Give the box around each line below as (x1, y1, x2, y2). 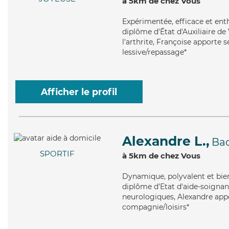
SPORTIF (40, 149, 75, 159)
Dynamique (122, 172, 164, 181)
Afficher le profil (41, 86, 117, 97)
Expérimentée (122, 17, 172, 26)
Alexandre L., (122, 133, 210, 149)
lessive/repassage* (122, 48, 187, 57)
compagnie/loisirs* (122, 202, 189, 212)
